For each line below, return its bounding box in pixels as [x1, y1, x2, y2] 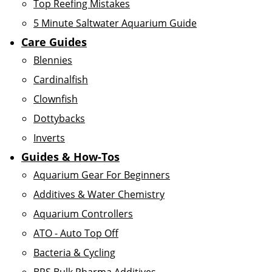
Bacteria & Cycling [33, 246, 115, 259]
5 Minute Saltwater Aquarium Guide [33, 16, 197, 30]
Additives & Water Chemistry [33, 188, 165, 201]
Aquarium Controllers [33, 207, 133, 220]
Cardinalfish [33, 73, 88, 86]
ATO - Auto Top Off [33, 226, 118, 240]
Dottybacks [33, 112, 85, 125]
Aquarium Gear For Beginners [33, 168, 170, 182]
